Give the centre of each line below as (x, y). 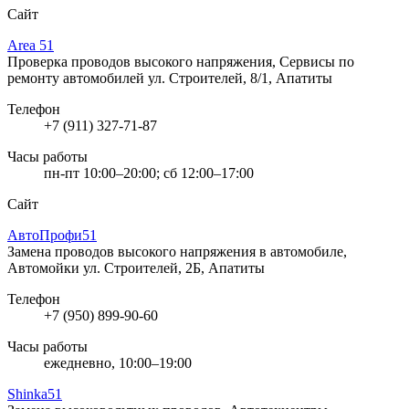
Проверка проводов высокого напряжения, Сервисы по (181, 61)
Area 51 (31, 45)
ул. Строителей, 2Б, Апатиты (174, 267)
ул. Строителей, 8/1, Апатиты (240, 78)
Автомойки (45, 267)
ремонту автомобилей (78, 78)
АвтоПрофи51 (52, 235)
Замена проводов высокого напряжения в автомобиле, (177, 251)
